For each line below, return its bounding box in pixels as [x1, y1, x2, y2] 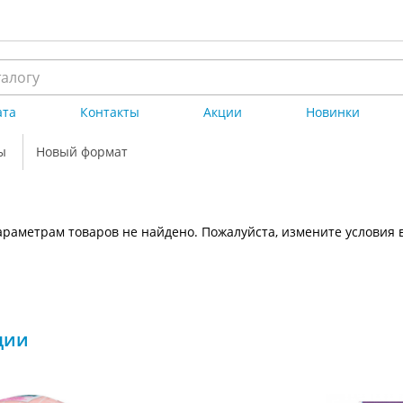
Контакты [80, 103, 140, 121]
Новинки [306, 103, 361, 121]
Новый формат [36, 142, 128, 160]
